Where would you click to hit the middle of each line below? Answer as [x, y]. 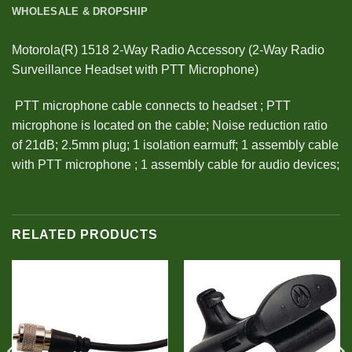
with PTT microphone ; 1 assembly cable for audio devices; [176, 164]
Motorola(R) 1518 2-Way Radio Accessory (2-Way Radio [168, 49]
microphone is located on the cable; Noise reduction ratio [170, 125]
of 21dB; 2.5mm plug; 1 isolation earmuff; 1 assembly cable [175, 145]
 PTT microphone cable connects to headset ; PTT [151, 105]
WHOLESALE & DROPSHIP [80, 11]
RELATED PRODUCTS [85, 234]
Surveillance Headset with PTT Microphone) [135, 69]
